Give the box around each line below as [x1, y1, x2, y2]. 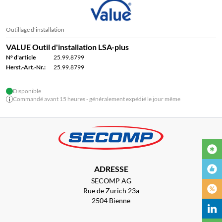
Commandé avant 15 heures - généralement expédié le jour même [13, 95, 180, 103]
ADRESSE [94, 164, 128, 173]
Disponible [13, 87, 41, 95]
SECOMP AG [91, 176, 131, 185]
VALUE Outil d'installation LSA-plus [6, 42, 129, 52]
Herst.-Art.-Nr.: [6, 63, 46, 71]
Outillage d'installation [6, 26, 64, 33]
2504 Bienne [92, 196, 130, 205]
